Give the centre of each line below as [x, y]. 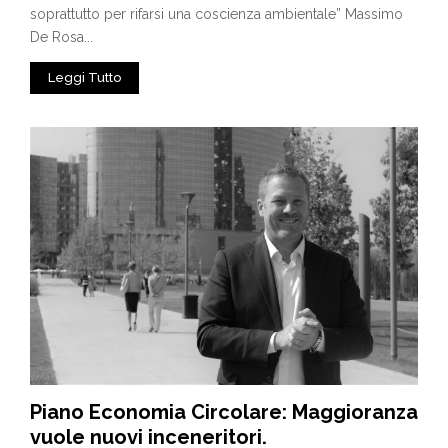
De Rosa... [61, 36]
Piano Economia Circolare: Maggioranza [224, 412]
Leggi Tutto [84, 77]
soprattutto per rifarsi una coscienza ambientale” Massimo [216, 13]
